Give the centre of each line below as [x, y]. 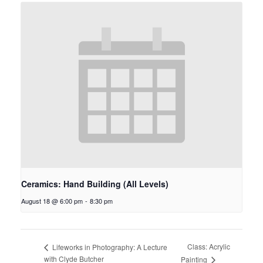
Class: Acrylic [209, 247]
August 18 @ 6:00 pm [52, 200]
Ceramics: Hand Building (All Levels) [95, 183]
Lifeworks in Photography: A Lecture [109, 247]
